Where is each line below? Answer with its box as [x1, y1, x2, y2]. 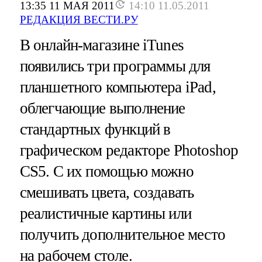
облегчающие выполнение [19, 99, 185, 117]
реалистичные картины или [19, 204, 192, 222]
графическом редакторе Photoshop [19, 141, 239, 159]
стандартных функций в [19, 120, 171, 138]
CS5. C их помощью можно [19, 162, 194, 180]
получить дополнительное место [19, 225, 225, 243]
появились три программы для [19, 57, 211, 75]
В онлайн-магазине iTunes [19, 36, 184, 54]
